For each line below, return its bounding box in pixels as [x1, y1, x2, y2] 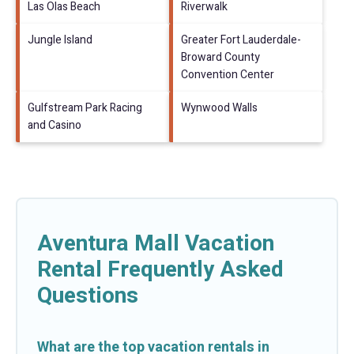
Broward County [181, 48, 260, 66]
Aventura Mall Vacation [37, 227, 274, 260]
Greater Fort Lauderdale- [181, 31, 301, 48]
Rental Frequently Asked [37, 253, 284, 286]
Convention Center [181, 66, 274, 83]
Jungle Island [28, 31, 92, 48]
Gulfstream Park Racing [28, 99, 142, 116]
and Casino [28, 116, 81, 134]
